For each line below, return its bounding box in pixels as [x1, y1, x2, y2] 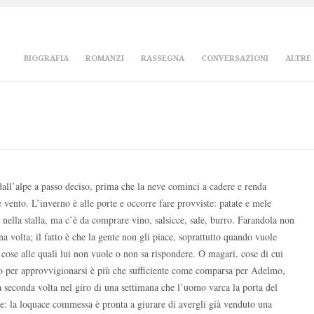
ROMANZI [86, 54, 124, 63]
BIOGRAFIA [24, 54, 69, 63]
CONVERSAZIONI [201, 54, 268, 63]
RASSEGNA [141, 54, 184, 63]
